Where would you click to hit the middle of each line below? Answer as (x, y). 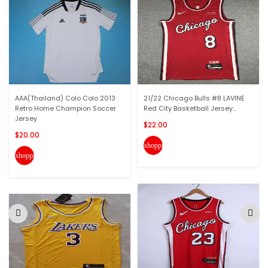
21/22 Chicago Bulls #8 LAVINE (194, 98)
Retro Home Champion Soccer (66, 108)
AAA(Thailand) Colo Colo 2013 (65, 98)
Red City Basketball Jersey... (190, 108)
